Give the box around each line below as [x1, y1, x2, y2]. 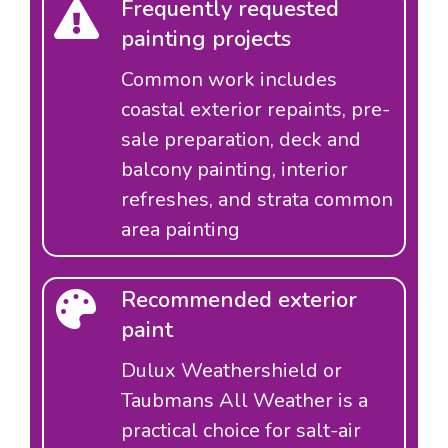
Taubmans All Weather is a [121, 387, 368, 414]
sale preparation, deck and [121, 126, 361, 154]
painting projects [121, 24, 291, 55]
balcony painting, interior [121, 156, 348, 184]
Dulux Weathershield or [121, 357, 342, 384]
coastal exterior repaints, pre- [121, 96, 390, 124]
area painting [121, 216, 240, 244]
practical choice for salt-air [121, 417, 361, 444]
